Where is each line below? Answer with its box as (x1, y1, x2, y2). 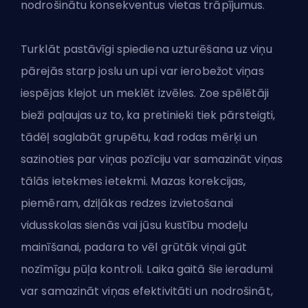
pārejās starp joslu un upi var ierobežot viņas (21, 63, 264, 80)
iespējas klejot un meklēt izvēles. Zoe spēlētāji (21, 85, 269, 102)
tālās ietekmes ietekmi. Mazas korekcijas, (21, 173, 246, 190)
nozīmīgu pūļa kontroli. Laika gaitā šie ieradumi (21, 261, 273, 278)
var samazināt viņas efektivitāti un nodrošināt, (21, 283, 273, 300)
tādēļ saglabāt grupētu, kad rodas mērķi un (21, 129, 258, 146)
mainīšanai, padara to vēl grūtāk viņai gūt (21, 239, 247, 256)
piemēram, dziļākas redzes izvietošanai (21, 195, 233, 212)
